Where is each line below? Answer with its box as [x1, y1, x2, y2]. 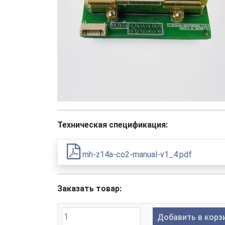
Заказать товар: [57, 183, 122, 193]
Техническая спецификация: [57, 120, 168, 130]
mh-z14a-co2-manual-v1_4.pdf [80, 149, 192, 159]
